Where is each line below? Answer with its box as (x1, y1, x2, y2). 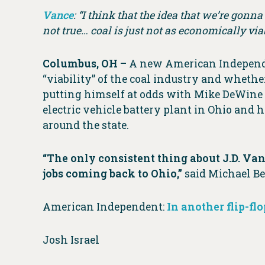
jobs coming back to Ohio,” (43, 167, 182, 181)
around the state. (43, 118, 131, 132)
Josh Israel (43, 233, 99, 247)
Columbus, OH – (43, 57, 129, 71)
